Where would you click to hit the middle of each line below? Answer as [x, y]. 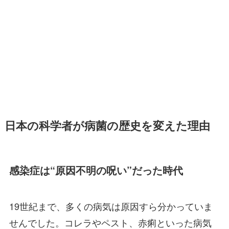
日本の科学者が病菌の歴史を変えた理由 [107, 126]
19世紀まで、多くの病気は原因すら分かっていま [111, 206]
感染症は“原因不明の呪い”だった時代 [96, 170]
